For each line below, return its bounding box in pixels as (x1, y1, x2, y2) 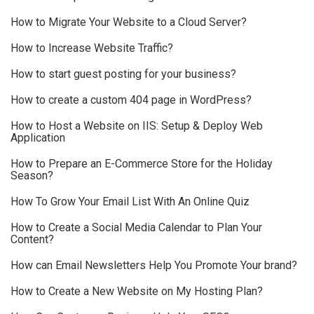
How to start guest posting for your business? (11, 67, 236, 81)
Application (11, 131, 65, 145)
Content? (11, 233, 54, 247)
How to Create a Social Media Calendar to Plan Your (11, 221, 262, 235)
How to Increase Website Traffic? (11, 41, 173, 55)
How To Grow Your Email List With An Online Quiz (11, 195, 250, 209)
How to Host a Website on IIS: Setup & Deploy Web (11, 119, 263, 133)
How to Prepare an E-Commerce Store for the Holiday (11, 157, 273, 171)
